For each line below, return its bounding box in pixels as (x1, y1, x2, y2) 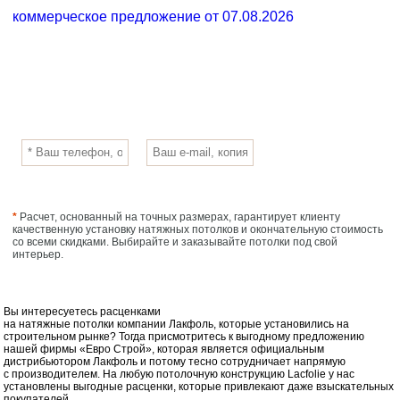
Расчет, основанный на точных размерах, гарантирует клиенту (17, 210, 341, 223)
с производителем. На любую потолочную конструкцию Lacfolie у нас (4, 367, 355, 380)
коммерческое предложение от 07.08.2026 (12, 8, 295, 24)
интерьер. (12, 247, 64, 261)
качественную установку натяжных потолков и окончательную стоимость (12, 222, 384, 236)
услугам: (21, 104, 118, 129)
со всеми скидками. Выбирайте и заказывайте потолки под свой (12, 235, 338, 248)
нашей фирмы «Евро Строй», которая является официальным (4, 342, 325, 355)
